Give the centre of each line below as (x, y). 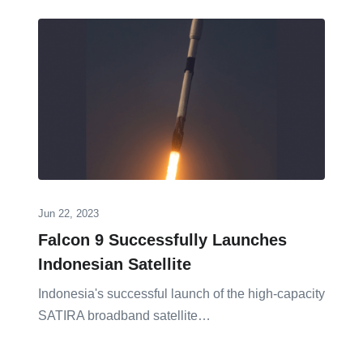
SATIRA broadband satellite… (124, 315)
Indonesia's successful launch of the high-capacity (181, 293)
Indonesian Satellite (115, 264)
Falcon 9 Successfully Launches (162, 239)
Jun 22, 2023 (68, 213)
